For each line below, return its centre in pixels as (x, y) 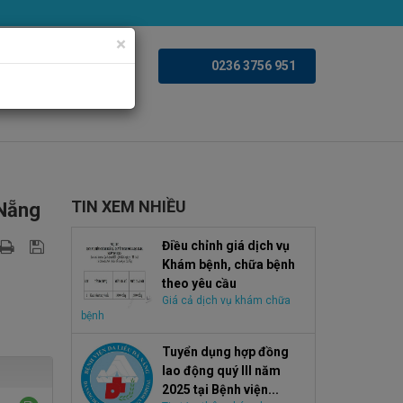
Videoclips (93, 66)
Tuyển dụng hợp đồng (225, 352)
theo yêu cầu (199, 283)
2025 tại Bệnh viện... (220, 390)
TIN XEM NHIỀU (128, 206)
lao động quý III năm (221, 371)
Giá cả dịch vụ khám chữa (226, 300)
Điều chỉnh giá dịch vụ (225, 246)
